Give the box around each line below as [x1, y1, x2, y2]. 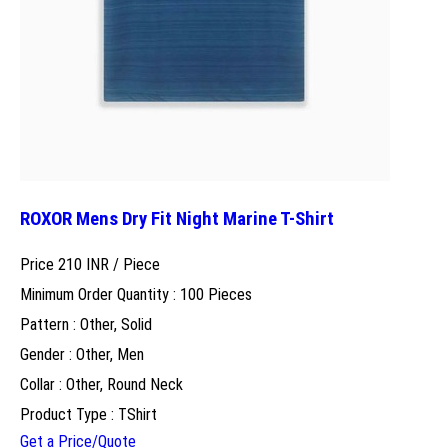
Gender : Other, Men [20, 344, 144, 364]
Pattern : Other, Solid [20, 314, 152, 334]
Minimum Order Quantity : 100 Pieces [20, 284, 252, 304]
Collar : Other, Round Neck [20, 374, 183, 394]
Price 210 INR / [20, 254, 123, 274]
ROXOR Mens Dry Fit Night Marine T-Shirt [20, 208, 334, 231]
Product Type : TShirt [20, 404, 157, 424]
